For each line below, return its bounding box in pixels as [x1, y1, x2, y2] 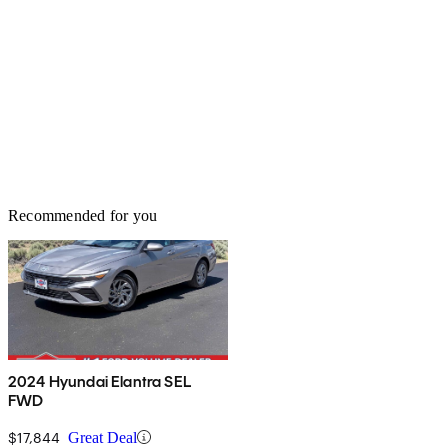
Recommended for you [8, 206, 158, 224]
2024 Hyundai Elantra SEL [8, 371, 191, 391]
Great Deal [68, 428, 137, 446]
